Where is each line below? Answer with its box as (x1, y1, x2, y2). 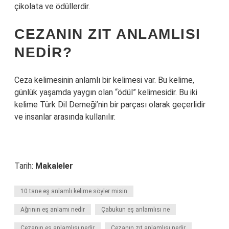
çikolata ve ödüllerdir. (14, 2, 90, 11)
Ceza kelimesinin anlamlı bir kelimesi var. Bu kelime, (14, 75, 194, 85)
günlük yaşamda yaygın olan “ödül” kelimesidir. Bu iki (14, 87, 197, 97)
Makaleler (35, 161, 73, 171)
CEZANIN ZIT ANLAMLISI (14, 26, 201, 42)
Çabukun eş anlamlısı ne (101, 206, 170, 213)
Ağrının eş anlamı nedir (20, 206, 85, 213)
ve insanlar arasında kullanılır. (14, 112, 116, 122)
